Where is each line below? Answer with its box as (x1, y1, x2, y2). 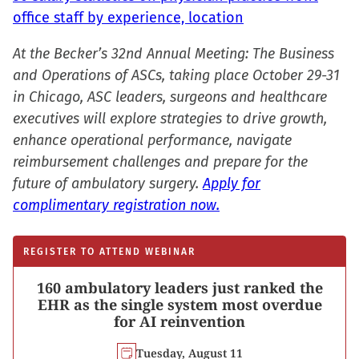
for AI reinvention (114, 312, 245, 331)
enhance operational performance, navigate (13, 131, 292, 149)
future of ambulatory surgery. (13, 175, 203, 192)
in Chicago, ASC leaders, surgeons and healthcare (13, 88, 327, 106)
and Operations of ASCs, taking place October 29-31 (13, 67, 340, 84)
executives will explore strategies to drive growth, (13, 110, 327, 127)
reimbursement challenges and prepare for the (13, 153, 308, 171)
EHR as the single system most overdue (37, 295, 322, 314)
